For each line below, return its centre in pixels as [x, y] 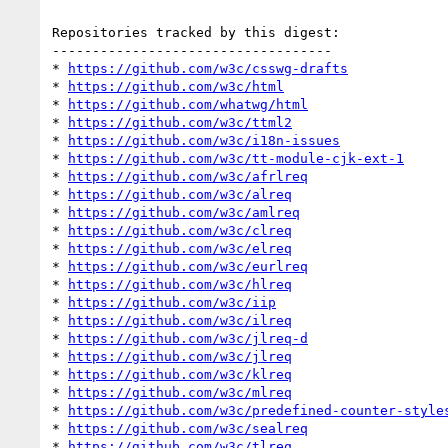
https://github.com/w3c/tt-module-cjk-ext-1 [236, 158]
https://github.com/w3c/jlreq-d [188, 338]
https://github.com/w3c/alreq [180, 194]
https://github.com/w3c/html [176, 86]
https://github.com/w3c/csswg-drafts [208, 68]
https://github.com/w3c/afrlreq [188, 176]
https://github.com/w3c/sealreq [188, 428]
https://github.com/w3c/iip [172, 302]
